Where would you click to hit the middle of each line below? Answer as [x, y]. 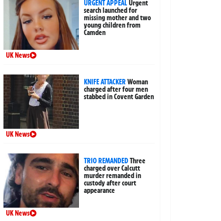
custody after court [110, 183]
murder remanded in [113, 175]
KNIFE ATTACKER [105, 82]
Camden [95, 32]
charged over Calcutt [112, 168]
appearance [100, 190]
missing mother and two [118, 18]
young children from [112, 25]
